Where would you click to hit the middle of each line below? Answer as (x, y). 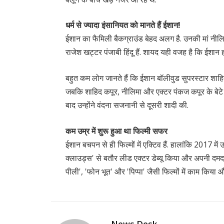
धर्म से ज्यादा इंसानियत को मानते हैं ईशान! (123, 25)
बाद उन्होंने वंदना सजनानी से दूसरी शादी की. (127, 105)
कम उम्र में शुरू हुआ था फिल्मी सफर (117, 131)
